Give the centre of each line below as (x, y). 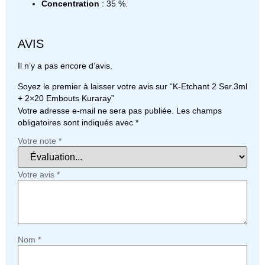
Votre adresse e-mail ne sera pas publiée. (96, 110)
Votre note (38, 140)
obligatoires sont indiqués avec (77, 122)
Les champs (199, 110)
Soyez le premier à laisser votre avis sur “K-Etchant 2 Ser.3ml (132, 86)
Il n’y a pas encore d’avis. (65, 66)
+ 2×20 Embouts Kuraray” (66, 98)
